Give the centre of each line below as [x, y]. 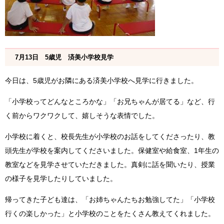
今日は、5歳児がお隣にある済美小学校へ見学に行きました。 [101, 81]
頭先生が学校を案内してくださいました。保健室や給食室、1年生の [112, 151]
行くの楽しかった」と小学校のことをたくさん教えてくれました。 [110, 214]
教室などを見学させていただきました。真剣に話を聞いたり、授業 [110, 165]
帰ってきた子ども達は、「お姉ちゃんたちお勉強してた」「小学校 [110, 200]
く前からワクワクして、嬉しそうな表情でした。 [82, 116]
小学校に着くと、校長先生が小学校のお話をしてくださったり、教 [110, 137]
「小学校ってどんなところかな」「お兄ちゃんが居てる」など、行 [110, 102]
